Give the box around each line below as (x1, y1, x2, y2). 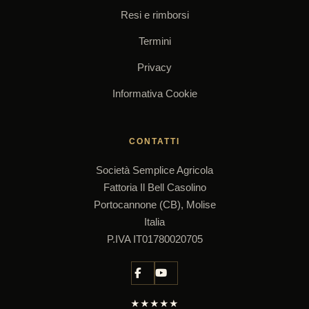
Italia (144, 215, 165, 228)
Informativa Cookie (112, 87, 197, 99)
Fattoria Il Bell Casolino (103, 181, 206, 193)
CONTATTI (129, 136, 180, 146)
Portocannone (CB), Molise (93, 198, 216, 210)
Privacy (137, 61, 172, 73)
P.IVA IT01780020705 (106, 232, 203, 245)
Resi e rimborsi (120, 8, 189, 21)
